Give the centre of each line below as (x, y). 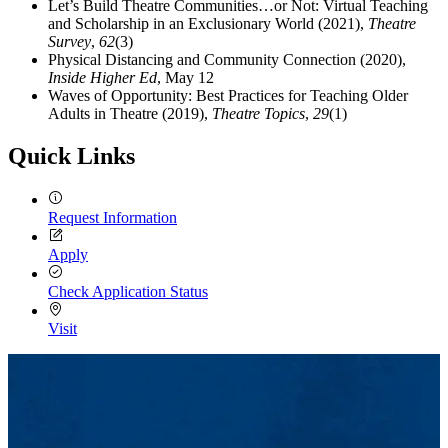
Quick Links (71, 155)
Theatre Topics (258, 113)
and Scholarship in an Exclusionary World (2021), (208, 23)
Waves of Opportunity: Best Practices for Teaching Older (228, 95)
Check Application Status (128, 291)
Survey (69, 41)
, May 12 (185, 77)
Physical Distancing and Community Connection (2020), (227, 59)
